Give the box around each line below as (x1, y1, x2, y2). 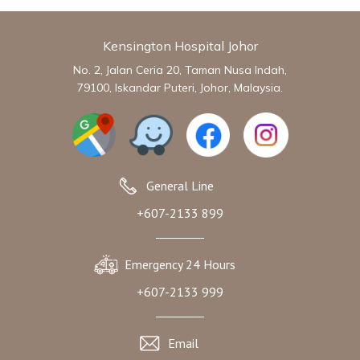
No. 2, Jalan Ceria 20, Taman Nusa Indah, (73, 63, 287, 78)
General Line (146, 178, 214, 194)
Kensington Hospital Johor (102, 38, 258, 55)
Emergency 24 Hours (125, 256, 235, 273)
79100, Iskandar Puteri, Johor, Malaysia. (77, 80, 283, 96)
